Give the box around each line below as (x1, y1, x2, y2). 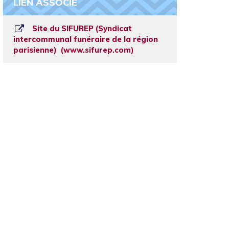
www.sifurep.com (63, 45, 131, 55)
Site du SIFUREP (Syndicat (30, 24, 132, 33)
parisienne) (13, 45, 59, 55)
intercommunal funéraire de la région (13, 34, 158, 44)
